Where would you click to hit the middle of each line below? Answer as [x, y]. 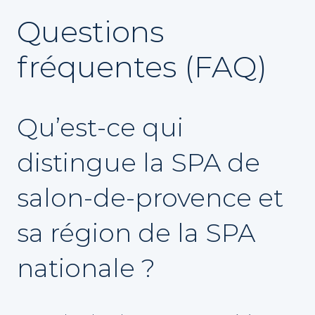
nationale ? [86, 268]
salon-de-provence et [150, 198]
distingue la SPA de [139, 163]
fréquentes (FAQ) [142, 67]
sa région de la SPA [136, 233]
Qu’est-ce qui [100, 128]
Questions [90, 32]
